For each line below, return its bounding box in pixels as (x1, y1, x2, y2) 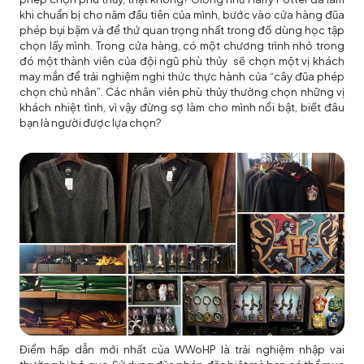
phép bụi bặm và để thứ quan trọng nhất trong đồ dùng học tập (19, 23, 344, 37)
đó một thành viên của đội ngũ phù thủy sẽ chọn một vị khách (19, 54, 344, 67)
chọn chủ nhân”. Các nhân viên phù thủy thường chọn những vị (19, 84, 344, 98)
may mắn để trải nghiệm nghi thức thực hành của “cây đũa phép (19, 69, 344, 83)
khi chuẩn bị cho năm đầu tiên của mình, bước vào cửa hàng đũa (19, 7, 344, 21)
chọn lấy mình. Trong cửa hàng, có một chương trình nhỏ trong (19, 38, 344, 52)
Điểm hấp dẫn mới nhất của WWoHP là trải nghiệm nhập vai (19, 342, 344, 356)
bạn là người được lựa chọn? (19, 115, 161, 129)
